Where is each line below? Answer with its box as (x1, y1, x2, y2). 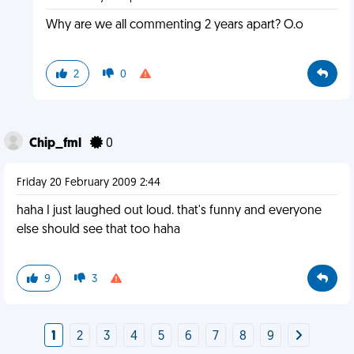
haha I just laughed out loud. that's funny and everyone (17, 205, 322, 217)
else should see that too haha (17, 224, 180, 236)
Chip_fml (29, 137, 84, 150)
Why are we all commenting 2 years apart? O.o (45, 19, 303, 32)
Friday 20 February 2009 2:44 (17, 177, 160, 189)
